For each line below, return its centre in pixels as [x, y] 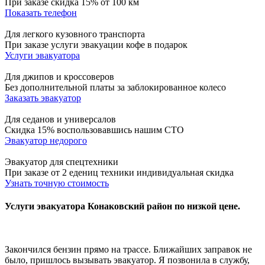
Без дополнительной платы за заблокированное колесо [115, 87]
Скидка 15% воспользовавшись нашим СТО [94, 130]
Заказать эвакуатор [43, 98]
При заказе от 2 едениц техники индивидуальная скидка [119, 172]
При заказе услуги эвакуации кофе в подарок [96, 44]
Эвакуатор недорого [46, 140]
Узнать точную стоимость [57, 183]
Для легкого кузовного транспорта [75, 34]
